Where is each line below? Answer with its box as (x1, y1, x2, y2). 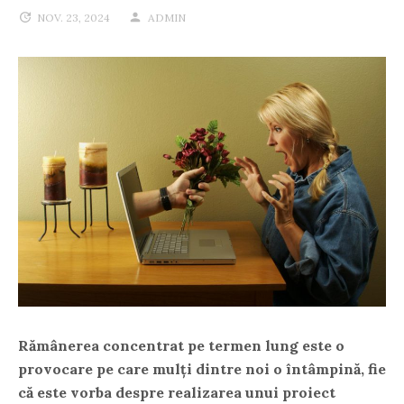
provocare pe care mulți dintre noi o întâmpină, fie (18, 359, 386, 378)
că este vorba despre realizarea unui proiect (18, 382, 335, 401)
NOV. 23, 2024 (37, 11, 110, 24)
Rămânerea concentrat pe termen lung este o (18, 335, 344, 354)
